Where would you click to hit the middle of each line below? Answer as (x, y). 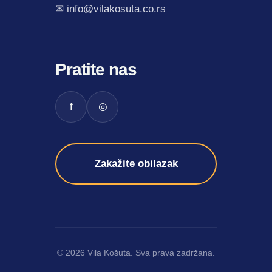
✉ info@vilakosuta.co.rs (110, 9)
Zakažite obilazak (136, 164)
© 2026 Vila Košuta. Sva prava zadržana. (136, 253)
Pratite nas (96, 70)
